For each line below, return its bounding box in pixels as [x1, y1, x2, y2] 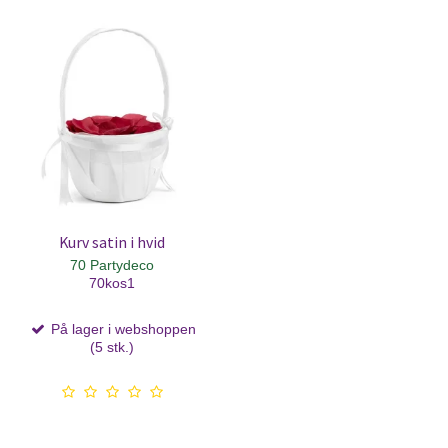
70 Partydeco [70, 256, 154, 273]
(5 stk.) [90, 338, 134, 355]
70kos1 [89, 274, 135, 291]
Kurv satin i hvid [59, 232, 165, 252]
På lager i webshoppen [46, 320, 196, 337]
